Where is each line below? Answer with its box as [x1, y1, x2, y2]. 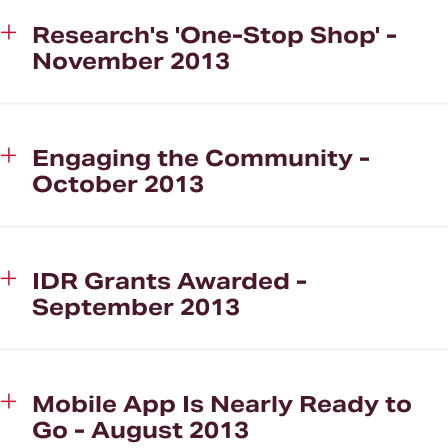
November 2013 [32, 47, 230, 75]
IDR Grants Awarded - [32, 267, 307, 295]
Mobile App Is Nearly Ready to [32, 390, 412, 418]
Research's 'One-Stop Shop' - [32, 21, 397, 49]
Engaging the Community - [32, 144, 370, 172]
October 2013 [32, 170, 204, 198]
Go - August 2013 [32, 416, 249, 444]
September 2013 [32, 293, 240, 321]
